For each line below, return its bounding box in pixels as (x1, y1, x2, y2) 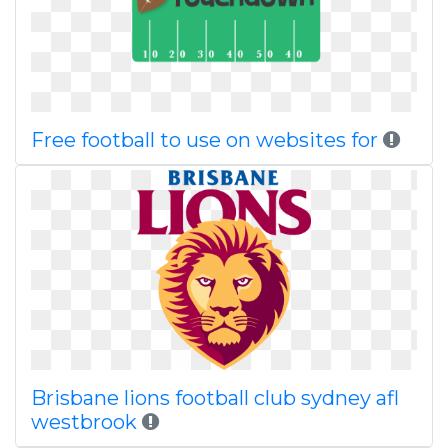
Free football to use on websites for (31, 128, 378, 152)
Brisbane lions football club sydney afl (31, 386, 399, 410)
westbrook (31, 410, 137, 434)
